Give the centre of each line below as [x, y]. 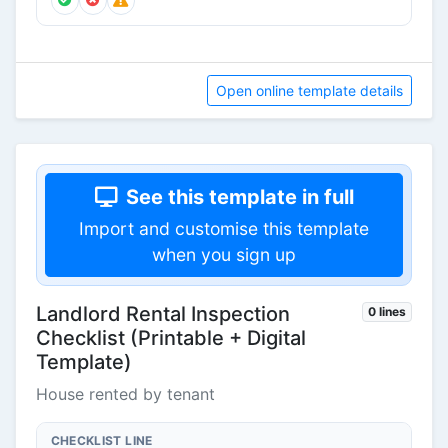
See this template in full [239, 197]
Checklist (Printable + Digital [171, 338]
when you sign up [224, 255]
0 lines [387, 312]
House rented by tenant [125, 394]
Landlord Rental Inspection [163, 314]
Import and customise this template [224, 229]
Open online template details [309, 91]
